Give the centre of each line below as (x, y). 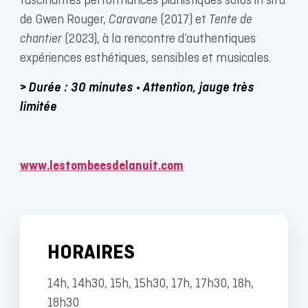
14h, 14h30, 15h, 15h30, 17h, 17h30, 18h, (150, 284)
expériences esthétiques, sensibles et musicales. (145, 58)
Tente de (230, 20)
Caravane (133, 20)
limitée (38, 107)
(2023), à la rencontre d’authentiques (158, 39)
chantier (41, 39)
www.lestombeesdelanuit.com (101, 166)
